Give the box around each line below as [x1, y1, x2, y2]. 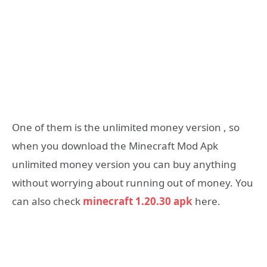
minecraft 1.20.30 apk [83, 194, 193, 209]
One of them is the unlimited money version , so [12, 120, 240, 135]
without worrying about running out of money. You [12, 176, 253, 190]
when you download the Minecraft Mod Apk [12, 139, 218, 153]
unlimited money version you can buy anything [12, 157, 236, 172]
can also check [12, 194, 83, 209]
